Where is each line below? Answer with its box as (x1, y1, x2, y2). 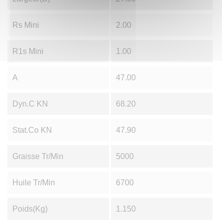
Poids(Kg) (12, 205, 48, 214)
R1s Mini (12, 47, 44, 56)
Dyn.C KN (12, 100, 48, 109)
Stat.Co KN (12, 126, 52, 135)
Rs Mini (12, 21, 39, 30)
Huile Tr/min (12, 178, 55, 187)
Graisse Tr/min (12, 152, 63, 161)
